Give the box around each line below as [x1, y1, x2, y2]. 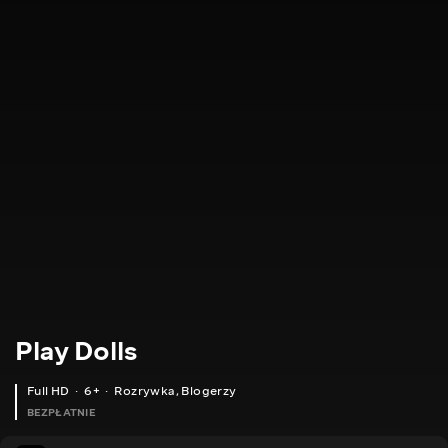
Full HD [27, 383, 70, 399]
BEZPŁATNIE [27, 406, 95, 420]
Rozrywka [114, 383, 176, 399]
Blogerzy [181, 383, 237, 399]
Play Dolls [15, 333, 137, 369]
